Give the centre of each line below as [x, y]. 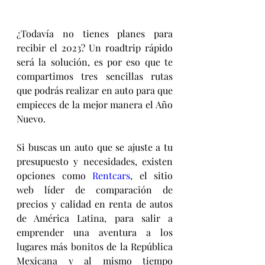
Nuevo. [31, 118]
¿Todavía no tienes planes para [95, 33]
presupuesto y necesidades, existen [95, 161]
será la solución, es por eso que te [95, 62]
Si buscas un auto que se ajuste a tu [95, 147]
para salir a [144, 218]
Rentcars [111, 175]
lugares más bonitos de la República [95, 246]
